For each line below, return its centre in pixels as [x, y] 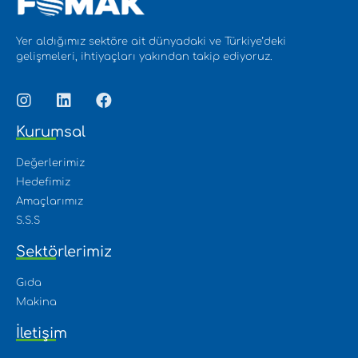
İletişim [42, 334]
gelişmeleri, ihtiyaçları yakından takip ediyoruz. [144, 57]
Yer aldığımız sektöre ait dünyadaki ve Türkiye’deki [151, 42]
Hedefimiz [43, 183]
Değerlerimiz [50, 163]
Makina [36, 302]
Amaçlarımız [50, 202]
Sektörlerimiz [64, 252]
